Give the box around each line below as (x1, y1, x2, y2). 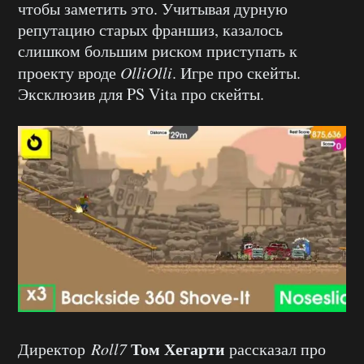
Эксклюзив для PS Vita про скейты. (18, 83, 264, 106)
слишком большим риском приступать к (18, 40, 297, 63)
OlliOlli (120, 62, 172, 84)
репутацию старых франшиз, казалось (18, 19, 283, 41)
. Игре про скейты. (172, 62, 301, 84)
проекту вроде (18, 62, 120, 84)
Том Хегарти (131, 337, 225, 362)
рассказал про (225, 338, 326, 361)
